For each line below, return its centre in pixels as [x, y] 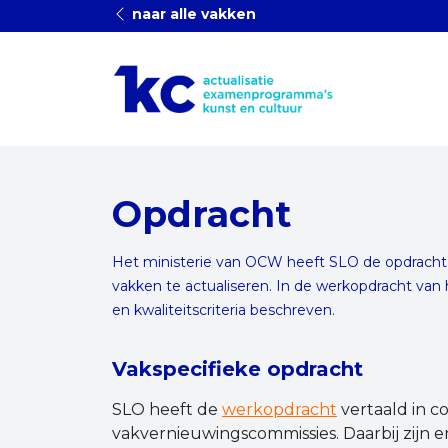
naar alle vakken [192, 14]
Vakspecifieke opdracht [237, 369]
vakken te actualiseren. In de [214, 286]
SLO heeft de [167, 409]
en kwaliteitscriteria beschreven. [223, 310]
